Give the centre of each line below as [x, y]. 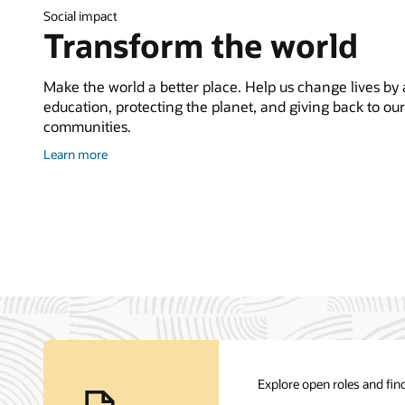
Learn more [75, 154]
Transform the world [201, 44]
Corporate [135, 169]
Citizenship [137, 187]
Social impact [80, 15]
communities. [87, 126]
